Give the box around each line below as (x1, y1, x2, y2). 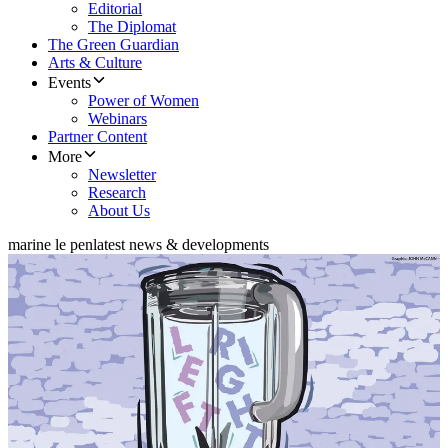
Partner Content (48, 128, 147, 146)
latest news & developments (93, 236, 269, 254)
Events (48, 74, 91, 92)
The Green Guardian (48, 36, 179, 54)
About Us (88, 202, 150, 220)
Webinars (88, 110, 147, 128)
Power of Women (88, 92, 199, 110)
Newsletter (88, 166, 156, 184)
